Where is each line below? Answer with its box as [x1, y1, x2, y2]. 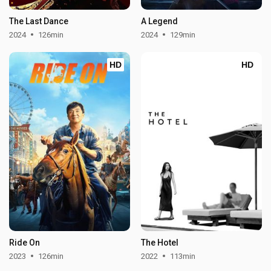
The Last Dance [9, 16, 69, 26]
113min [169, 251, 195, 261]
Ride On [9, 237, 41, 247]
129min [169, 30, 195, 39]
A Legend [140, 16, 178, 26]
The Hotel [140, 237, 178, 247]
